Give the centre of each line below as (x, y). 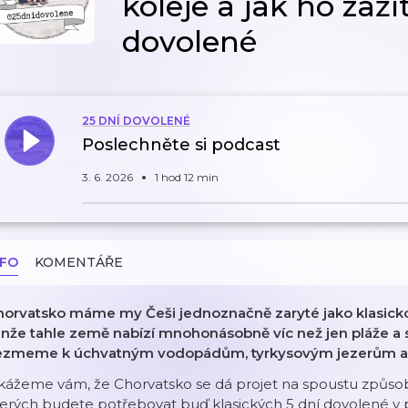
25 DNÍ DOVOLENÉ (136, 121)
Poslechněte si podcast (181, 145)
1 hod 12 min (187, 177)
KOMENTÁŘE (79, 262)
